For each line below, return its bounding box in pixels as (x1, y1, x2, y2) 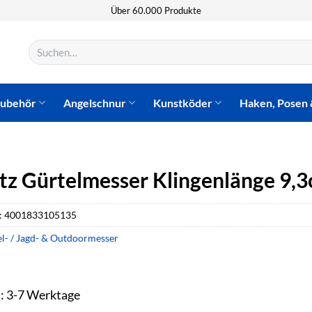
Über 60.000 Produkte (111, 4, 201, 16)
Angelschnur (63, 95, 127, 109)
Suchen (28, 40, 56, 52)
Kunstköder (153, 95, 213, 109)
